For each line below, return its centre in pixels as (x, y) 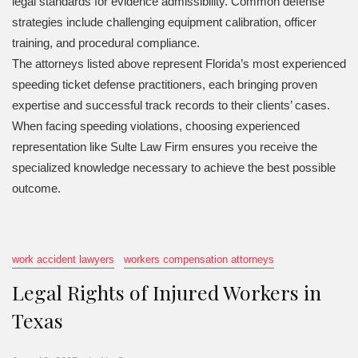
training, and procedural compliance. (106, 43)
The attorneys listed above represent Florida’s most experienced (179, 64)
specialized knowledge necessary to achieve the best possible (174, 168)
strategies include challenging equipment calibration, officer (164, 22)
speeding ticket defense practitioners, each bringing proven (165, 85)
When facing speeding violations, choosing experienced (156, 126)
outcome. (36, 189)
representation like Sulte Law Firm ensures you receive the (165, 147)
